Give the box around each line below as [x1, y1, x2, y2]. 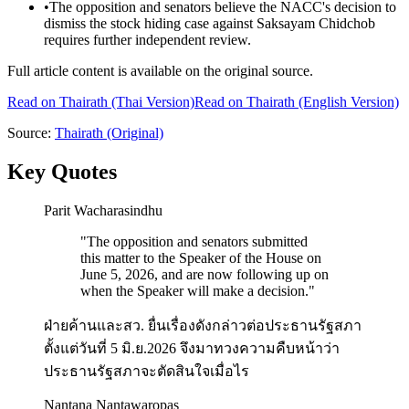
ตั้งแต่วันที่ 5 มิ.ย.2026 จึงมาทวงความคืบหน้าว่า [44, 340, 340, 356]
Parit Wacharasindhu [44, 202, 163, 218]
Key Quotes [7, 159, 117, 184]
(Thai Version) [108, 94, 194, 110]
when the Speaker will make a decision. [80, 282, 309, 299]
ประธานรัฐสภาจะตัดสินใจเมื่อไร [44, 362, 249, 379]
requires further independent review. [44, 32, 251, 48]
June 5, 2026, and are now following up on [80, 266, 329, 282]
